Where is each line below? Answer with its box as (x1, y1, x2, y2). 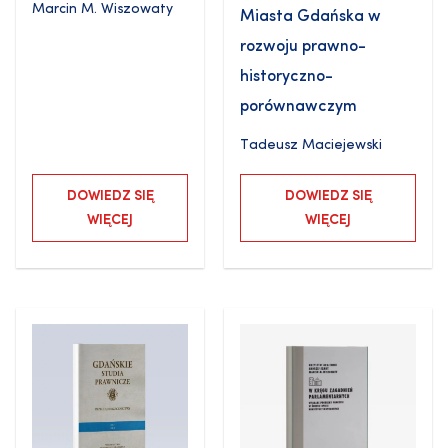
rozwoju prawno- (240, 38, 366, 55)
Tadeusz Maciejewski (240, 137, 382, 153)
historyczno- (240, 68, 333, 85)
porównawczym (240, 98, 357, 115)
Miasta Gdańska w (240, 8, 381, 25)
